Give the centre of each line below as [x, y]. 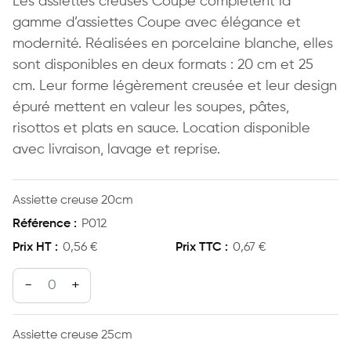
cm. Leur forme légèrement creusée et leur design [175, 87]
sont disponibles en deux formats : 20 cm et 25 [163, 65]
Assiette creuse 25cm [72, 336]
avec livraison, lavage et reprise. [116, 150]
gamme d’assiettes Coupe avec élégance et [157, 23]
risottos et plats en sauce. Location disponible [161, 129]
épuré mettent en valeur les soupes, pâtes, [151, 108]
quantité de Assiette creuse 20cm [107, 277]
